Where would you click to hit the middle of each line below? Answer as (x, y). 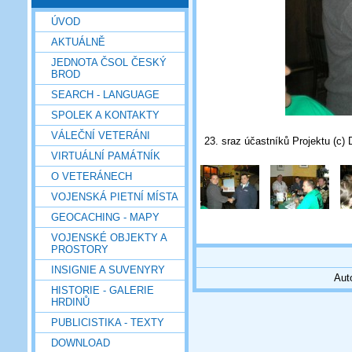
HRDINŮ (70, 302)
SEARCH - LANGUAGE (105, 94)
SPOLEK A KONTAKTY (105, 115)
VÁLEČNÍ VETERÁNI (101, 135)
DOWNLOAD (81, 343)
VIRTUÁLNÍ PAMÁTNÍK (106, 156)
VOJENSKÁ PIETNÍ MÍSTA (115, 196)
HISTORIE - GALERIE (103, 290)
